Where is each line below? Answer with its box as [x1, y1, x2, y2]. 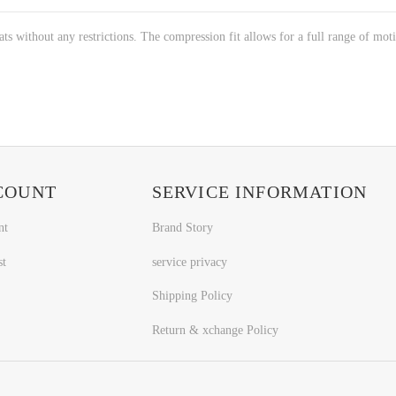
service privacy [151, 255, 227, 269]
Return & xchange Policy [151, 324, 278, 338]
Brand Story [151, 220, 213, 234]
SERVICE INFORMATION [151, 181, 368, 202]
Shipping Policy [151, 289, 232, 303]
